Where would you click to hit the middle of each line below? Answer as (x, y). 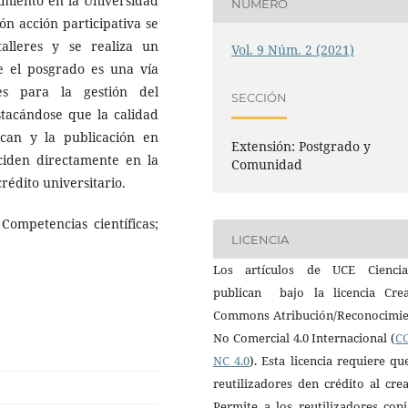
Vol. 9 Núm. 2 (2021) (293, 50)
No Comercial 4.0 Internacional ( (305, 338)
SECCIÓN (260, 97)
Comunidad (267, 165)
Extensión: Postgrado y (301, 147)
